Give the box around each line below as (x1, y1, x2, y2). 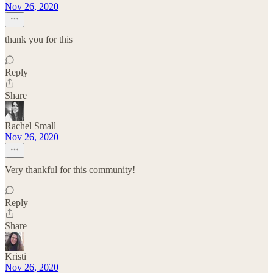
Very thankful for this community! (5, 165, 135, 175)
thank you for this (5, 34, 73, 44)
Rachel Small (5, 121, 56, 131)
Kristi (5, 251, 26, 261)
